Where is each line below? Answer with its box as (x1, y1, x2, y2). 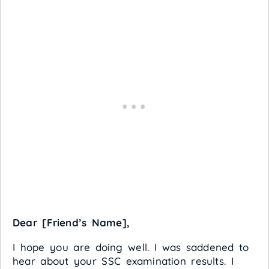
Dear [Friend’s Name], (13, 216, 130, 229)
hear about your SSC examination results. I (13, 254, 234, 267)
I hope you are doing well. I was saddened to (13, 240, 249, 253)
